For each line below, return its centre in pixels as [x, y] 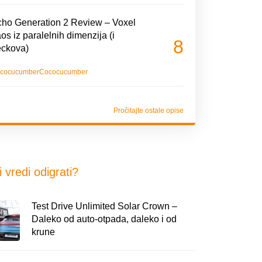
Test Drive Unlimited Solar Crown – [104, 206]
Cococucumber [63, 72]
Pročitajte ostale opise [148, 111]
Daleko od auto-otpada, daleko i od [104, 219]
